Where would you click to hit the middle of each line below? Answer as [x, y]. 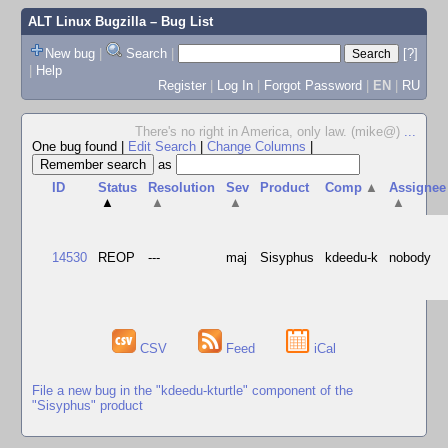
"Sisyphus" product [87, 405]
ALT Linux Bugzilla [86, 21]
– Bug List [179, 21]
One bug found [76, 146]
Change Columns [256, 146]
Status [118, 187]
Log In [234, 85]
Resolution [182, 187]
